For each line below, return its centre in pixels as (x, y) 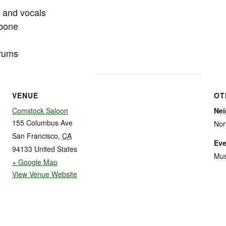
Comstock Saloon (40, 110)
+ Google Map (35, 162)
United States (56, 149)
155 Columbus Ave (42, 122)
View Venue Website (45, 174)
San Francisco (35, 135)
